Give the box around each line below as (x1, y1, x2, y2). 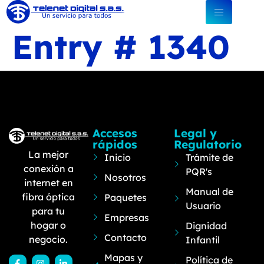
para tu (32, 204, 65, 217)
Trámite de (186, 151, 234, 163)
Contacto (104, 232, 147, 243)
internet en (24, 176, 73, 189)
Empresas (104, 212, 150, 223)
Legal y (173, 126, 217, 140)
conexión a (23, 162, 74, 174)
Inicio (104, 151, 131, 163)
